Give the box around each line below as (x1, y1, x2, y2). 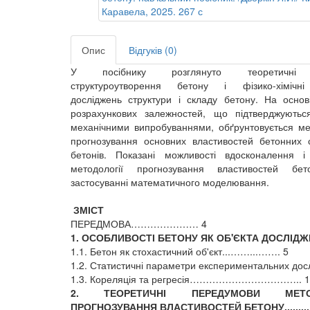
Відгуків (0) (129, 43, 177, 57)
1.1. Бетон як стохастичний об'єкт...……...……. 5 (71, 244, 289, 258)
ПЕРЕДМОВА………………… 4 (71, 217, 207, 230)
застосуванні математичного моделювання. (71, 175, 269, 189)
